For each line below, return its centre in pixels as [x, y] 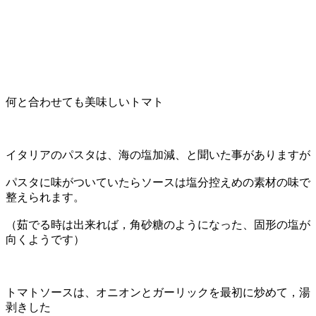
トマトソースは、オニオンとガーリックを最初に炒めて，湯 [158, 292]
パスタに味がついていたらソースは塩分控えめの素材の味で [158, 182]
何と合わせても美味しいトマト [85, 102]
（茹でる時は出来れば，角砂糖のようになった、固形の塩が [158, 224]
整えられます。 [45, 197]
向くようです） [45, 239]
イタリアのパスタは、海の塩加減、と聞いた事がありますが [158, 154]
